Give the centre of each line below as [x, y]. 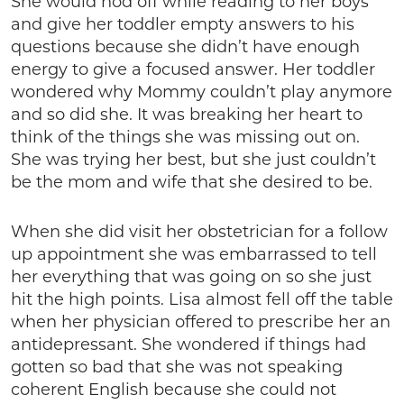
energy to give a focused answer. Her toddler [193, 69]
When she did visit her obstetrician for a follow [199, 232]
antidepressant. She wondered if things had [188, 344]
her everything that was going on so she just [191, 277]
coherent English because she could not [174, 390]
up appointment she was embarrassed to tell [194, 254]
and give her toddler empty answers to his [183, 24]
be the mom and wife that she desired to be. [192, 182]
